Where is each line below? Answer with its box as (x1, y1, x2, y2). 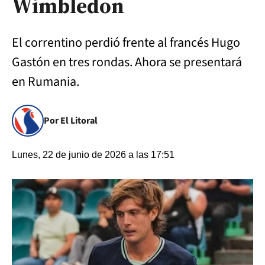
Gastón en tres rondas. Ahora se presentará (12, 53, 242, 72)
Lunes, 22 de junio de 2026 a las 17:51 (12, 150, 174, 160)
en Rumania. (12, 72, 79, 91)
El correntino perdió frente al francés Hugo (12, 33, 240, 52)
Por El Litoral (44, 114, 98, 127)
